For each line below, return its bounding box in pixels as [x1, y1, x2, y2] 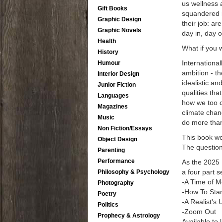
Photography [98, 179, 134, 186]
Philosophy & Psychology [98, 168, 169, 175]
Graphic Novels [98, 27, 141, 34]
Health [98, 38, 116, 45]
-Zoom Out [182, 207, 216, 216]
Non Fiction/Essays [98, 125, 152, 132]
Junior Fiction [98, 81, 136, 88]
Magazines [98, 103, 128, 110]
